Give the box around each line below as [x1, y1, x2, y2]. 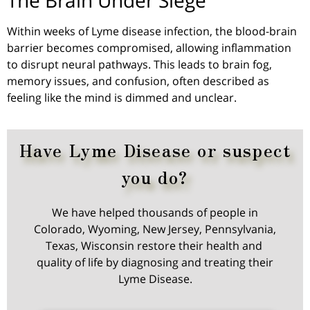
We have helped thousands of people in [52, 205, 258, 221]
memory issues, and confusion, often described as [7, 73, 269, 89]
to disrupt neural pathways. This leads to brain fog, [7, 56, 272, 72]
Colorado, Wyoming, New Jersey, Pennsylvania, [34, 221, 276, 237]
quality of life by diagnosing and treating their [37, 255, 273, 271]
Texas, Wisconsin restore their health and [45, 238, 265, 254]
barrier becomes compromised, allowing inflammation [7, 39, 291, 55]
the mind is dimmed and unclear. [62, 89, 237, 105]
